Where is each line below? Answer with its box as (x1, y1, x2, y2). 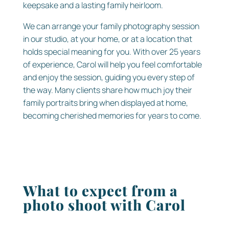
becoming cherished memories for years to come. (22, 109, 201, 121)
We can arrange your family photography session (22, 20, 199, 32)
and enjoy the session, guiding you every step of (22, 71, 195, 83)
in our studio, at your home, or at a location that (22, 33, 192, 44)
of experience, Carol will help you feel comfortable (22, 58, 202, 70)
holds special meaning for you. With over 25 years (22, 45, 200, 57)
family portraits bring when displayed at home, (22, 97, 188, 108)
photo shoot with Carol (22, 195, 186, 214)
